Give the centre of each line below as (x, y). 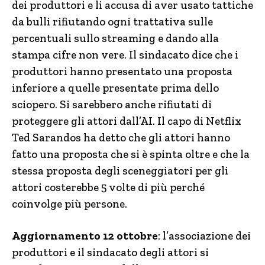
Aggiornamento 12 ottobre (85, 236)
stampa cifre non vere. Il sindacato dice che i (125, 55)
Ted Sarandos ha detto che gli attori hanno (121, 138)
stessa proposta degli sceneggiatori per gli (120, 171)
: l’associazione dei (204, 236)
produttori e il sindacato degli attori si (110, 252)
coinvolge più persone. (70, 204)
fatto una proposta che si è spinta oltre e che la (131, 154)
